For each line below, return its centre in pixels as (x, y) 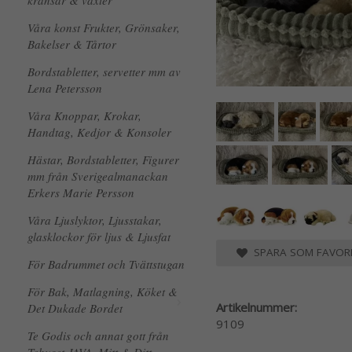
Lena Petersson (65, 88)
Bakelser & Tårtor (72, 44)
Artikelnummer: (257, 307)
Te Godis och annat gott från (98, 335)
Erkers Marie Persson (81, 192)
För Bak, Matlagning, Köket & (103, 291)
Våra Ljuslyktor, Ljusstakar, (95, 220)
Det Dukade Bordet (75, 308)
